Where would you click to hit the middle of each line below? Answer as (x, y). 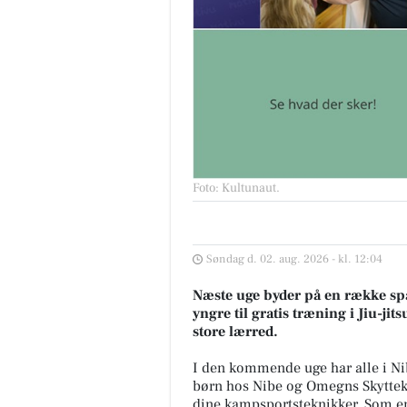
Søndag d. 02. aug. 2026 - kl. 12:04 (294, 259)
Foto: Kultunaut (234, 189)
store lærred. (235, 332)
